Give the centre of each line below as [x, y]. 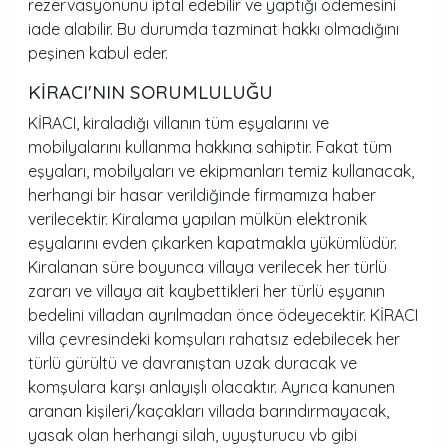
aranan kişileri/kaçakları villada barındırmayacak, [208, 411]
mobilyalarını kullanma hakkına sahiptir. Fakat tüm [210, 147]
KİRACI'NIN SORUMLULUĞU [150, 92]
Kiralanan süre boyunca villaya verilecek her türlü [207, 267]
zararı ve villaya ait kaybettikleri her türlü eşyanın [206, 291]
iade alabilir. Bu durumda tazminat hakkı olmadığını [213, 29]
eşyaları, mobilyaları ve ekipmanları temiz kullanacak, [221, 171]
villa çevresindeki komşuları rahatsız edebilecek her [214, 339]
